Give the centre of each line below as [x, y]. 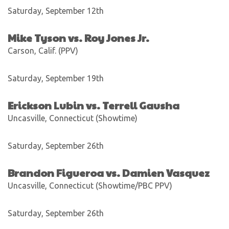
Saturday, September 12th [56, 11]
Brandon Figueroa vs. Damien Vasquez [109, 173]
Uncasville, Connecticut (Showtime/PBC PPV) [90, 186]
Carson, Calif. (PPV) [43, 51]
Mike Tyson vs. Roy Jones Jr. [78, 38]
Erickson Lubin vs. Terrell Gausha [94, 105]
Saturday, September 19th [56, 78]
